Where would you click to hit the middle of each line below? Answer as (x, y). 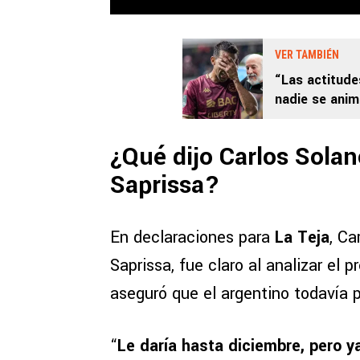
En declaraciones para (192, 238)
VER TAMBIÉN (307, 55)
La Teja (302, 238)
